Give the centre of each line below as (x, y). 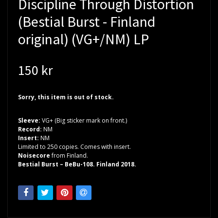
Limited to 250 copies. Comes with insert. (74, 146)
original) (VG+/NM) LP (83, 39)
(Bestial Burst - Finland (87, 21)
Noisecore (34, 155)
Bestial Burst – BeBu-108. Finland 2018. (77, 164)
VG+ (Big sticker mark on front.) (84, 120)
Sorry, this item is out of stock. (66, 97)
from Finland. (69, 155)
